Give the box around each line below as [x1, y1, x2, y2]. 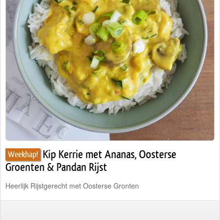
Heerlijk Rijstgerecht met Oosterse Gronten [5, 181, 139, 191]
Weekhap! [8, 149, 38, 160]
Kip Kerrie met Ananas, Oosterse [43, 147, 176, 162]
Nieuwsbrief [10, 75, 51, 87]
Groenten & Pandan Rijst [5, 160, 107, 174]
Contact [10, 48, 37, 60]
